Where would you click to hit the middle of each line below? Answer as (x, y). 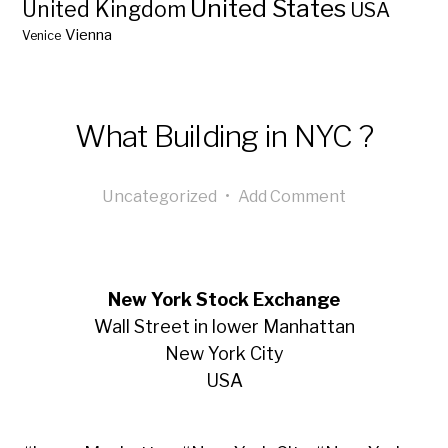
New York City (224, 353)
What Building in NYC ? (224, 136)
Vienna (89, 35)
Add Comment (292, 196)
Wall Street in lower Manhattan (224, 326)
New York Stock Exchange (224, 299)
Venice (42, 35)
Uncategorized (159, 196)
